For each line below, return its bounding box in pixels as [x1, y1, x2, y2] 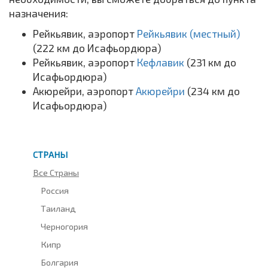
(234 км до [187, 84, 240, 97]
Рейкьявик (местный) [137, 27, 240, 39]
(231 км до [187, 56, 236, 68]
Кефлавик [137, 56, 187, 68]
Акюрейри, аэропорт [33, 84, 136, 97]
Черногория [41, 220, 89, 232]
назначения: [9, 7, 68, 19]
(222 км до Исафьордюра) [33, 41, 161, 54]
